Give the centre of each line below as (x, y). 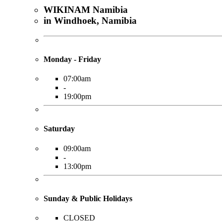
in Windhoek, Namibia (90, 20)
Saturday (59, 129)
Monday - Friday (72, 59)
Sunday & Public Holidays (88, 198)
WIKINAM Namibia (86, 9)
